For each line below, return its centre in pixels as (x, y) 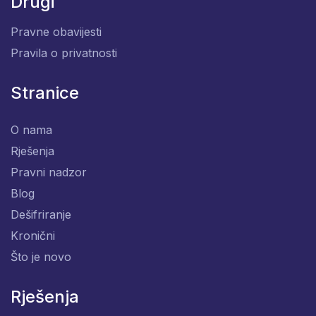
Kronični (33, 236)
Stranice (45, 93)
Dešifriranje (41, 215)
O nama (31, 130)
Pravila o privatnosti (64, 53)
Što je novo (41, 257)
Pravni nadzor (49, 172)
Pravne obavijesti (56, 32)
